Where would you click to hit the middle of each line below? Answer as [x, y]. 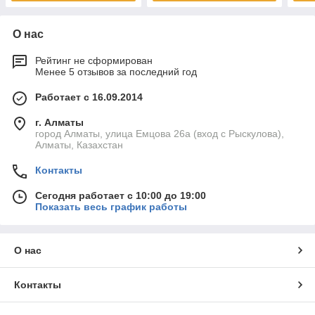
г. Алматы [59, 123]
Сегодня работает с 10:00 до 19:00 [121, 196]
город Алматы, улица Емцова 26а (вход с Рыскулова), [160, 134]
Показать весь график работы [111, 207]
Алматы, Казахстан [79, 145]
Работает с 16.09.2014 [89, 97]
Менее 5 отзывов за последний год [116, 72]
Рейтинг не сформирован [94, 61]
